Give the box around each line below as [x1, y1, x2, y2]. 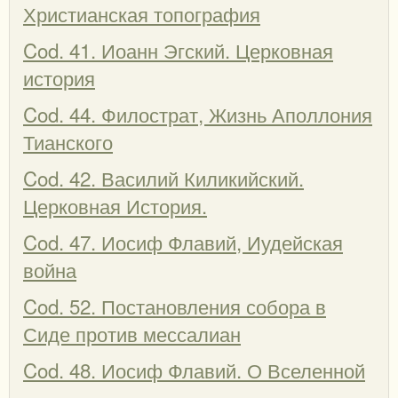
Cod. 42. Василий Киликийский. [23, 163, 304, 192]
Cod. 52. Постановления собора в [23, 291, 326, 320]
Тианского [23, 126, 113, 155]
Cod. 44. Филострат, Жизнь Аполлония [23, 99, 372, 128]
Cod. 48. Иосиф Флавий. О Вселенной [23, 354, 365, 384]
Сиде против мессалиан [23, 318, 241, 347]
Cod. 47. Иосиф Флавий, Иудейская [23, 227, 343, 256]
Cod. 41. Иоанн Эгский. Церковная [23, 35, 333, 64]
